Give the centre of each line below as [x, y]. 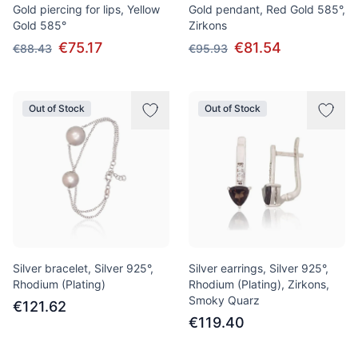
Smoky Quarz [224, 300]
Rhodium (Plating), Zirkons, [259, 284]
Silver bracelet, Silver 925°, [83, 268]
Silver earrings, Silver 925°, [259, 268]
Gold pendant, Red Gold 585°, [267, 9]
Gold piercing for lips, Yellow [86, 9]
